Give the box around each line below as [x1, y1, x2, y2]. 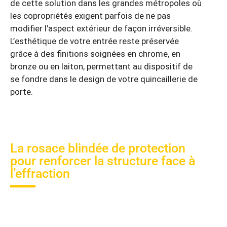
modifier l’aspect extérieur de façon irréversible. [10, 23, 193, 34]
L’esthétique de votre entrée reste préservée [10, 36, 179, 47]
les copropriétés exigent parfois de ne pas [10, 11, 171, 21]
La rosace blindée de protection [10, 141, 185, 156]
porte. [10, 87, 33, 97]
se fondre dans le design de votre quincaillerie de [10, 74, 198, 85]
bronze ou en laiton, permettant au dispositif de [10, 61, 193, 72]
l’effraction [10, 166, 70, 181]
